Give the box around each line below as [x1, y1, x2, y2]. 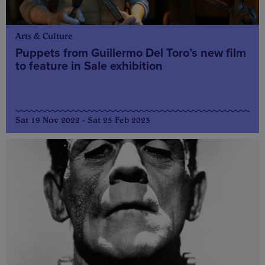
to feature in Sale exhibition [15, 59, 163, 73]
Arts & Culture [15, 30, 73, 41]
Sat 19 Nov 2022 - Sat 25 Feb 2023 [15, 114, 150, 125]
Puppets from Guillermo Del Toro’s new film [15, 46, 246, 60]
